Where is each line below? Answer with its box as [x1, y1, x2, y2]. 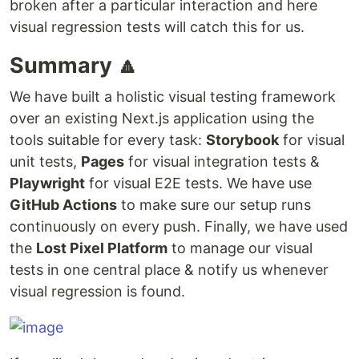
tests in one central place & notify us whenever [10, 261, 329, 279]
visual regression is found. [10, 283, 185, 301]
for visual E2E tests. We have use [85, 175, 312, 192]
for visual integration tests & [124, 153, 320, 171]
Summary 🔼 [10, 52, 139, 79]
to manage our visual [167, 240, 313, 257]
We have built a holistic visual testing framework [10, 88, 336, 106]
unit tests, [10, 153, 81, 171]
